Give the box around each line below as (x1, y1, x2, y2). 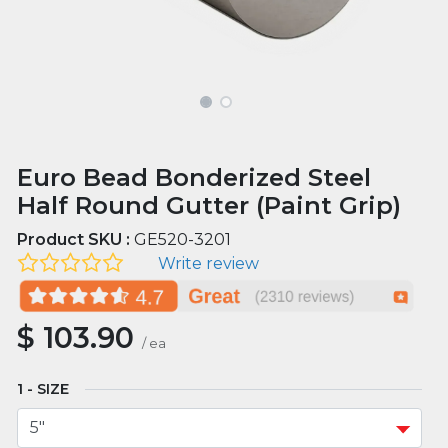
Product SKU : (17, 229, 135, 249)
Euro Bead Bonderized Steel (17, 162, 372, 192)
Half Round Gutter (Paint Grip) (17, 190, 402, 220)
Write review (157, 253, 259, 273)
